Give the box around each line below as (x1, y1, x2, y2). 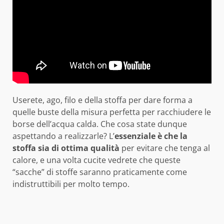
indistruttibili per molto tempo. (12, 178, 129, 189)
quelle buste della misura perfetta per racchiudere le (12, 106, 211, 117)
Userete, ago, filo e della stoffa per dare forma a (12, 94, 192, 105)
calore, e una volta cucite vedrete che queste (12, 154, 180, 165)
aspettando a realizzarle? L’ (12, 130, 114, 141)
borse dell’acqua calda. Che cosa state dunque (12, 118, 187, 129)
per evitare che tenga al (119, 142, 210, 153)
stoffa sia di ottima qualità (12, 142, 119, 153)
